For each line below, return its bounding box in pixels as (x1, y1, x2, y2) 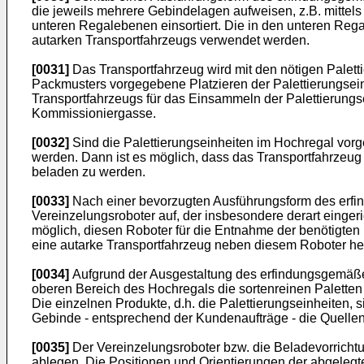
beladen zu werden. (32, 165, 145, 179)
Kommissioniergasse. (32, 106, 156, 120)
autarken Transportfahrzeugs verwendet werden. (32, 33, 310, 47)
